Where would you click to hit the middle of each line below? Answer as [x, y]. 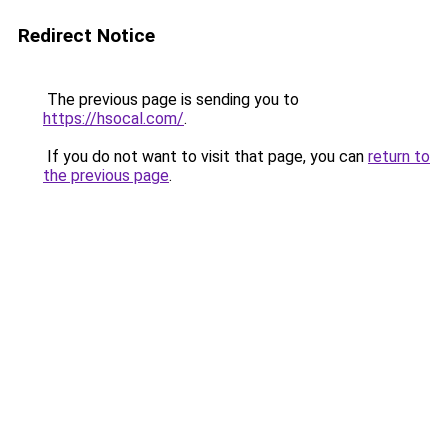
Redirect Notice [86, 35]
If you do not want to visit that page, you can [205, 156]
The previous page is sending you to [171, 99]
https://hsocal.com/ [113, 118]
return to [399, 156]
